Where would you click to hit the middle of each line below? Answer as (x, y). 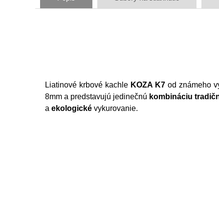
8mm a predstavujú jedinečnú (97, 97)
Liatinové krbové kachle (88, 85)
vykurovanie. (115, 108)
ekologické (72, 108)
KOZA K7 (148, 85)
